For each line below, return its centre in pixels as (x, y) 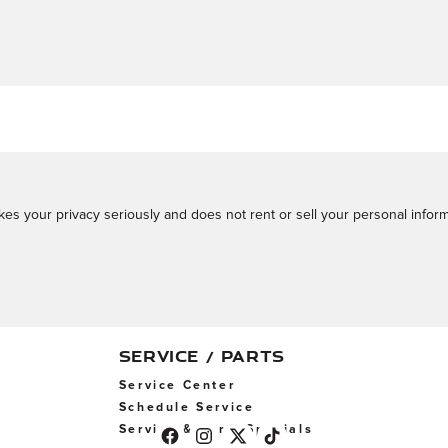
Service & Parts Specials (216, 429)
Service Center (177, 385)
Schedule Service (186, 407)
